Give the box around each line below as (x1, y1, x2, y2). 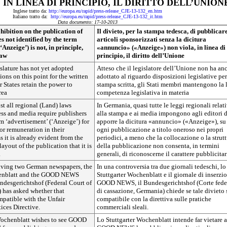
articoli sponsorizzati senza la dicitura (97, 35, 206, 43)
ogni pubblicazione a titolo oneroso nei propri (97, 126, 223, 133)
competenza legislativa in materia (97, 89, 189, 96)
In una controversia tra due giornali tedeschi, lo (97, 163, 226, 170)
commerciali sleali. (97, 203, 148, 211)
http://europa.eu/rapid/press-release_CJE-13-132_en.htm (49, 8, 162, 14)
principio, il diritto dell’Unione (97, 52, 184, 59)
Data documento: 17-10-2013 (58, 19, 118, 25)
